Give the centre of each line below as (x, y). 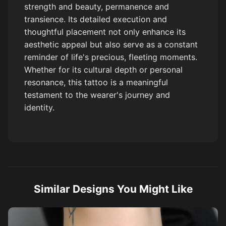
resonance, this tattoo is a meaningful (96, 82)
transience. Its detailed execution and (96, 19)
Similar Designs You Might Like (113, 189)
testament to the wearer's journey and (97, 95)
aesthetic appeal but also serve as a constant (111, 45)
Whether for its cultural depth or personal (103, 70)
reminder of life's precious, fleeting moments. (111, 57)
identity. (39, 108)
